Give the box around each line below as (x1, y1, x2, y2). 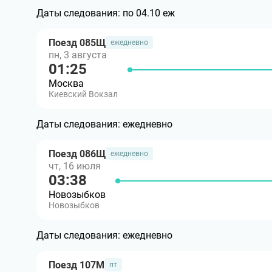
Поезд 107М (49, 259, 104, 271)
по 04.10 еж (123, 7, 175, 19)
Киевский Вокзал (49, 89, 118, 99)
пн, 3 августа (49, 49, 107, 61)
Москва (49, 78, 84, 89)
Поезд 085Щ (49, 36, 106, 49)
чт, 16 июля (49, 160, 101, 172)
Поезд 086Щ (49, 148, 106, 160)
